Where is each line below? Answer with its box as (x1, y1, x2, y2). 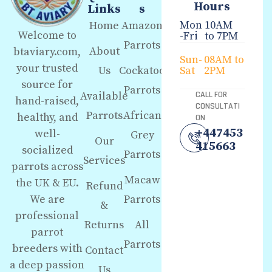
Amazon (121, 19, 163, 33)
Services (83, 154, 126, 168)
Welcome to (18, 28, 77, 42)
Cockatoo (119, 64, 166, 78)
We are (29, 192, 65, 206)
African (123, 109, 161, 123)
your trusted (16, 61, 78, 75)
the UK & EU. (15, 175, 79, 190)
